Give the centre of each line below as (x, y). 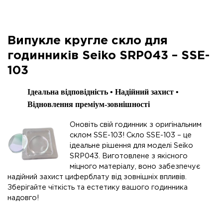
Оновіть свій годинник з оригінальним (135, 124)
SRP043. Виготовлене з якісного (128, 156)
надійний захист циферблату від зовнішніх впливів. (97, 177)
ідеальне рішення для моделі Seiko (131, 145)
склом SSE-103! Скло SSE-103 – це (130, 135)
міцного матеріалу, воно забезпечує (135, 166)
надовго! (23, 198)
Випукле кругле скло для (88, 41)
